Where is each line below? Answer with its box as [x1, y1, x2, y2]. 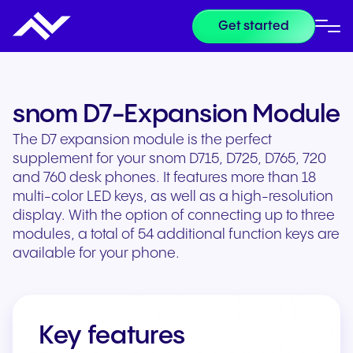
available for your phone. [13, 246, 180, 261]
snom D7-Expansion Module [13, 102, 340, 128]
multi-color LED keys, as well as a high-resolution [13, 189, 333, 204]
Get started [218, 19, 289, 33]
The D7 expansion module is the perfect [13, 132, 272, 147]
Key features [39, 323, 186, 349]
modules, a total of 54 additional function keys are [13, 227, 340, 242]
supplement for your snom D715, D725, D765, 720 [13, 151, 326, 166]
